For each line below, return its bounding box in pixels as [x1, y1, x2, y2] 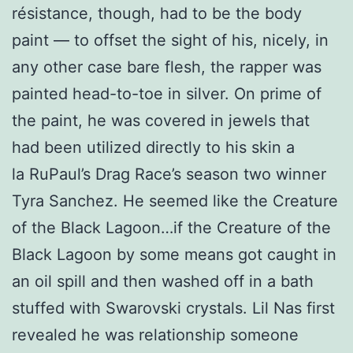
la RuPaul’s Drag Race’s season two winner [12, 164, 326, 184]
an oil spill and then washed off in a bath [12, 271, 314, 291]
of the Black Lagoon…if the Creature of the [12, 217, 331, 237]
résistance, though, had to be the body [12, 3, 302, 23]
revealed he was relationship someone [12, 325, 299, 344]
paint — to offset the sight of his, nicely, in [12, 30, 329, 50]
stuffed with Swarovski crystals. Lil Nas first [12, 298, 335, 318]
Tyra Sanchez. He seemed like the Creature [12, 191, 338, 210]
